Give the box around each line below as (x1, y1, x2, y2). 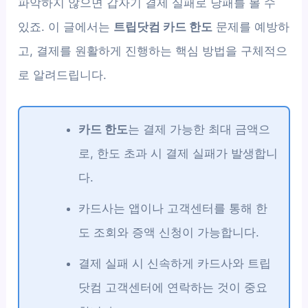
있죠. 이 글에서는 (18, 20, 114, 34)
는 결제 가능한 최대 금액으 (128, 122, 271, 137)
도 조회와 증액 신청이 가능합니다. (78, 225, 260, 240)
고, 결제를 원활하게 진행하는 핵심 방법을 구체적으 (18, 44, 288, 58)
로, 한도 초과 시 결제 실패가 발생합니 (78, 146, 278, 161)
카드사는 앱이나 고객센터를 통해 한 (78, 201, 268, 216)
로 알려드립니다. (18, 68, 107, 82)
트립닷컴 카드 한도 (113, 20, 213, 34)
